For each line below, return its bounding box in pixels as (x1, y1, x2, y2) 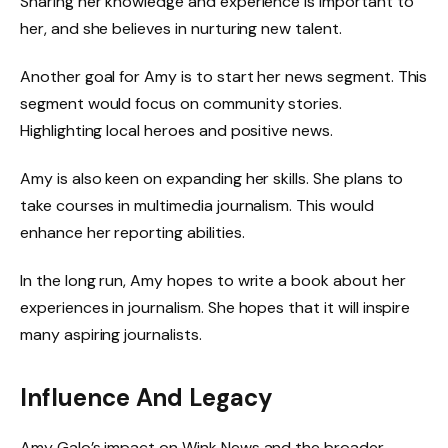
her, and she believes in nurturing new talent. (20, 18, 342, 40)
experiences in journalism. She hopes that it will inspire (20, 296, 411, 318)
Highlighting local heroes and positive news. (20, 120, 333, 142)
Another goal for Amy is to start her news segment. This (20, 66, 428, 88)
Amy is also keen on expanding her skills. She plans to (20, 167, 404, 189)
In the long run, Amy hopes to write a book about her (20, 269, 406, 291)
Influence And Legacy (20, 382, 274, 414)
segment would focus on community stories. (20, 93, 343, 115)
